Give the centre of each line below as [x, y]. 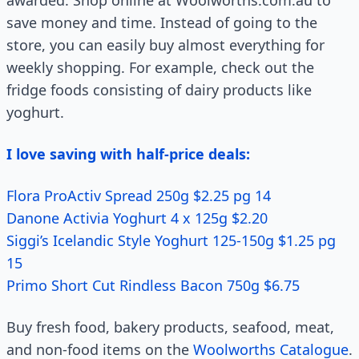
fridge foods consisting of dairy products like [159, 90]
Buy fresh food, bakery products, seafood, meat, [170, 327]
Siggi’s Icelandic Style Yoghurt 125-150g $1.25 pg [171, 240]
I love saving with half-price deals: [128, 154]
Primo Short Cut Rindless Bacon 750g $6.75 [153, 285]
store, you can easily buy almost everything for [165, 45]
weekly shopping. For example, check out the [160, 67]
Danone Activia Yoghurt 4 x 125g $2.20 [137, 218]
